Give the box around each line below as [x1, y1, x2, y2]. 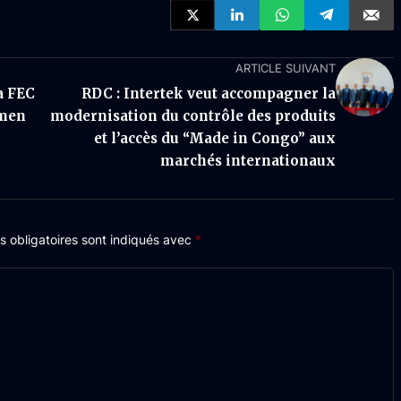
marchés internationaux [160, 152, 336, 169]
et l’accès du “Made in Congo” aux [94, 130, 336, 147]
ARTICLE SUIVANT [235, 61, 336, 75]
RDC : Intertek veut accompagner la [81, 85, 336, 102]
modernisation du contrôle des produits [50, 107, 336, 124]
